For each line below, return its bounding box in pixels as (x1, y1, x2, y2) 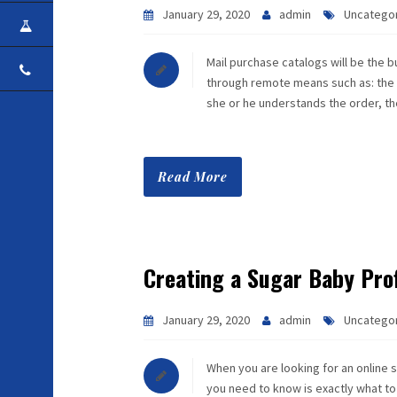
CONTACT (71, 63, 133, 76)
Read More (158, 168, 228, 185)
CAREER (71, 19, 118, 32)
